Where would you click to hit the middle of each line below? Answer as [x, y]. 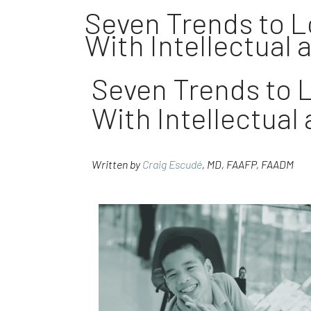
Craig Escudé [172, 165]
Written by [117, 165]
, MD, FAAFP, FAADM [248, 165]
